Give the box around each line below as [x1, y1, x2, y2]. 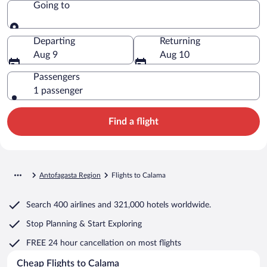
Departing [33, 36, 75, 46]
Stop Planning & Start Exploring [26, 219, 142, 228]
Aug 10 [160, 49, 190, 60]
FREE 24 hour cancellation [26, 238, 126, 247]
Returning [160, 36, 200, 46]
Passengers [33, 72, 80, 82]
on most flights [126, 238, 181, 247]
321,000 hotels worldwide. [114, 200, 211, 209]
